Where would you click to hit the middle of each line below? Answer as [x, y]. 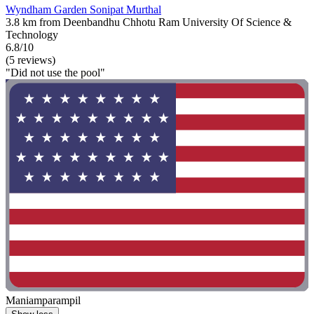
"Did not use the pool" [55, 73]
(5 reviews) [30, 60]
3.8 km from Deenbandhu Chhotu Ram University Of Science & [149, 22]
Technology [32, 35]
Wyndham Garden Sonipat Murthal [83, 10]
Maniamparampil [43, 300]
